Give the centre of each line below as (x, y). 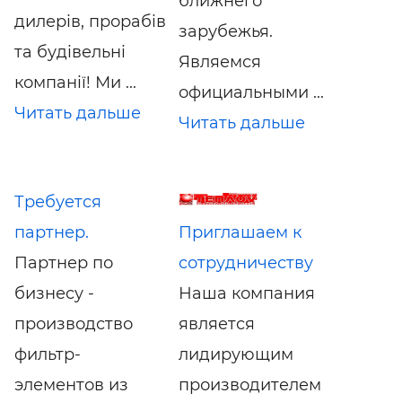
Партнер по (64, 262)
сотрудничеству (245, 262)
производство (74, 323)
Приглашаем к (240, 232)
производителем (249, 385)
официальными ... (251, 92)
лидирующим (236, 354)
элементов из (71, 385)
